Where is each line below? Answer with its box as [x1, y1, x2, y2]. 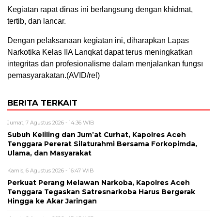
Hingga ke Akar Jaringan [7, 197, 97, 205]
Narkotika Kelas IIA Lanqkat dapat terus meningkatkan [7, 48, 193, 57]
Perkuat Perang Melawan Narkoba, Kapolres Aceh [7, 179, 190, 187]
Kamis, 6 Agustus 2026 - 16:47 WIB [7, 167, 94, 174]
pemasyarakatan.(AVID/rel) [7, 71, 100, 80]
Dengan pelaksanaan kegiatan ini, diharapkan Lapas [7, 36, 189, 45]
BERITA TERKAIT [7, 98, 77, 108]
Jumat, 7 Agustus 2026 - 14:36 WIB [7, 119, 94, 126]
